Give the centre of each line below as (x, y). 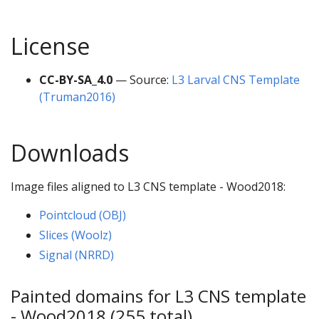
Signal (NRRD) (77, 255)
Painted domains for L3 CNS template (158, 296)
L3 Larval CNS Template (236, 79)
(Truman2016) (77, 96)
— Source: (142, 79)
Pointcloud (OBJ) (83, 215)
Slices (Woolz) (75, 235)
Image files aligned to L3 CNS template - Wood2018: (148, 186)
